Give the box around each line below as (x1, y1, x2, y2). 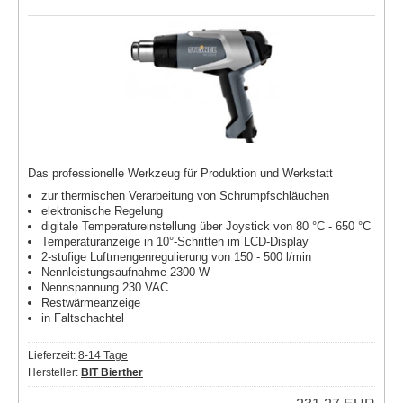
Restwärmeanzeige (41, 295, 140, 309)
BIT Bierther (81, 365, 143, 379)
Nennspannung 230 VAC (41, 280, 168, 294)
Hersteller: (28, 365, 81, 379)
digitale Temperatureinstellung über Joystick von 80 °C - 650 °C (41, 219, 371, 233)
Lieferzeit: (28, 348, 78, 362)
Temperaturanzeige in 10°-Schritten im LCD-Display (41, 234, 309, 248)
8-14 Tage (78, 348, 128, 362)
